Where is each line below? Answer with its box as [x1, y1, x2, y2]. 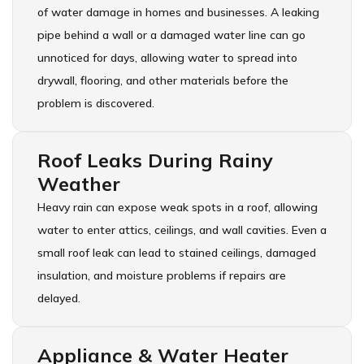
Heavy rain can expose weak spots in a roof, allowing [37, 200, 318, 215]
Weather [37, 171, 120, 197]
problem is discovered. [37, 96, 154, 111]
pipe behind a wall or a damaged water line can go [37, 28, 305, 43]
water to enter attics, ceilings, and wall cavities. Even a [37, 223, 327, 238]
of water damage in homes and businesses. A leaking [37, 5, 319, 20]
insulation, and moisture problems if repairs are [37, 268, 286, 284]
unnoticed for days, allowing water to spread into [37, 50, 297, 66]
